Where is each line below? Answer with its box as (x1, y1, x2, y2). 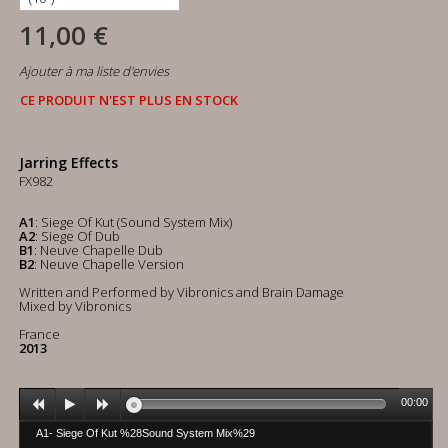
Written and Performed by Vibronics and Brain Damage (19, 283, 344, 301)
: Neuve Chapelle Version (34, 255, 184, 273)
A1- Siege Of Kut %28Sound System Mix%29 (36, 427, 255, 439)
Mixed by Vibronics (19, 297, 131, 315)
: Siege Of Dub (35, 227, 120, 245)
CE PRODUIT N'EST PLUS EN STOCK (20, 91, 238, 109)
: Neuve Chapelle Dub (34, 241, 163, 259)
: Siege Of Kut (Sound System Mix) (35, 213, 232, 231)
